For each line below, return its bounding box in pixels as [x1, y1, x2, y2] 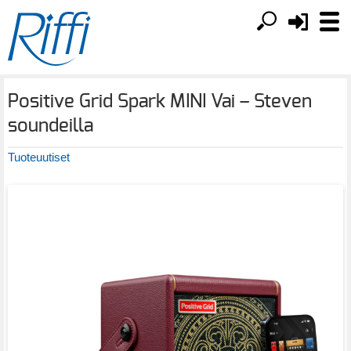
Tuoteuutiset [8, 150, 70, 164]
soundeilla [8, 117, 93, 136]
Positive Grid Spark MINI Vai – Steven [8, 92, 312, 111]
